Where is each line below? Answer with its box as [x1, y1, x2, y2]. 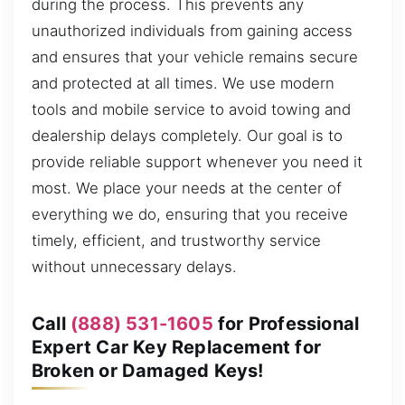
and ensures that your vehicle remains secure [32, 47, 358, 66]
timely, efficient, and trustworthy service [32, 231, 321, 250]
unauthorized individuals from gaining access [32, 21, 353, 40]
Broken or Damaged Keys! [32, 359, 264, 381]
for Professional [212, 312, 360, 334]
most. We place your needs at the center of [32, 178, 342, 197]
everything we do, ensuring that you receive [32, 204, 348, 223]
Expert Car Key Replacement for [32, 335, 322, 358]
